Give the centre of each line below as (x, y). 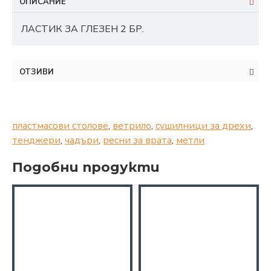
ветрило (132, 126)
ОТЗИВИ (37, 72)
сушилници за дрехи (203, 126)
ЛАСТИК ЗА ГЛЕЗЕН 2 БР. (83, 29)
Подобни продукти (86, 167)
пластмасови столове (60, 126)
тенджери (36, 140)
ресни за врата (137, 140)
